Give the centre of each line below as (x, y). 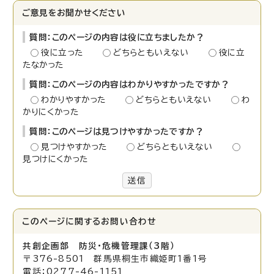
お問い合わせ (129, 222)
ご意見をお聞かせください (74, 13)
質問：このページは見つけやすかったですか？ (117, 132)
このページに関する (62, 222)
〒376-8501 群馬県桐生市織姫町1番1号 (115, 259)
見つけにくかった (55, 159)
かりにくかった (51, 112)
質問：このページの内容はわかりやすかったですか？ (130, 85)
